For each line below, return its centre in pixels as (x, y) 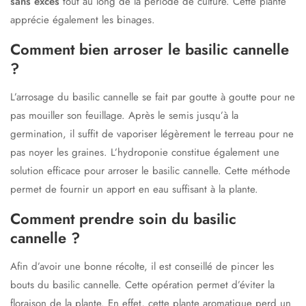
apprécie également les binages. (83, 19)
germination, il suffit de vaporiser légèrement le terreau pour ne (152, 134)
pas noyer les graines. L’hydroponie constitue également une (145, 152)
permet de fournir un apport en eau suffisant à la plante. (134, 189)
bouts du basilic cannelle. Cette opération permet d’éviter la (142, 284)
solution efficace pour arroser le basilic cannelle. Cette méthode (150, 170)
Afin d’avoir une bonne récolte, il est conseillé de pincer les (142, 266)
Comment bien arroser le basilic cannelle (150, 49)
